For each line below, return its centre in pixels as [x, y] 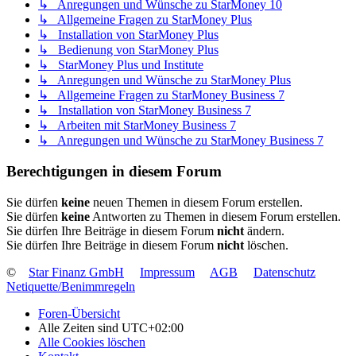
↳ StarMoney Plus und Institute [121, 65]
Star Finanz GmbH [76, 272]
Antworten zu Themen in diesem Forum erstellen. [215, 216]
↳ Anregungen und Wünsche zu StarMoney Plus [164, 80]
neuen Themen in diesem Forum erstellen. [196, 202]
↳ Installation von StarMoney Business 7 [145, 110]
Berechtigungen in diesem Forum [114, 172]
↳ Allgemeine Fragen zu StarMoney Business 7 [161, 95]
